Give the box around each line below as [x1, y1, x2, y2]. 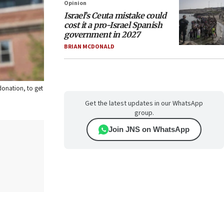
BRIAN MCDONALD [64, 42, 114, 51]
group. [134, 108, 154, 118]
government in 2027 [64, 29, 140, 39]
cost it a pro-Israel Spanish [64, 20, 162, 30]
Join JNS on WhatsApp [108, 125, 189, 133]
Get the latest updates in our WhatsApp [85, 98, 203, 108]
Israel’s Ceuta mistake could [64, 10, 166, 20]
